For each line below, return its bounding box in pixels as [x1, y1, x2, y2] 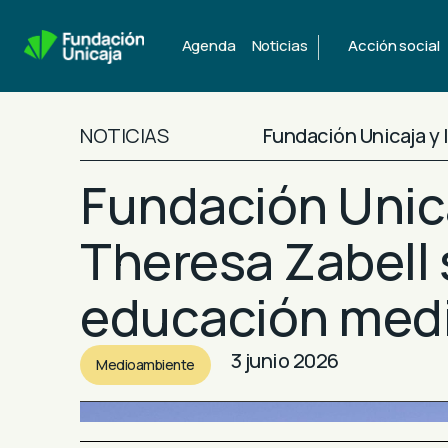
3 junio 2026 [230, 347, 339, 374]
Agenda [181, 35, 236, 56]
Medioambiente [96, 355, 195, 374]
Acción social [348, 35, 440, 56]
